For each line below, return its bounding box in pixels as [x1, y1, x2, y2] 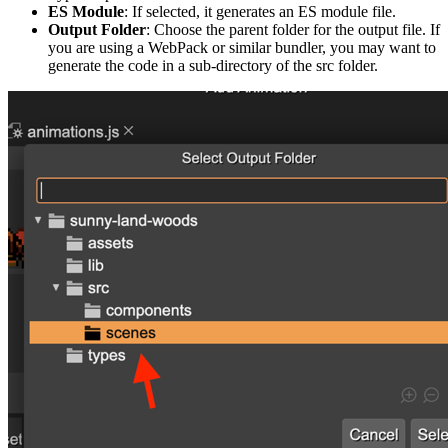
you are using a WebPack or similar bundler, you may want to [48, 38, 436, 56]
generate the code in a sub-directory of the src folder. [48, 56, 378, 74]
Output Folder [48, 20, 146, 38]
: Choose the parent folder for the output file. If [146, 20, 440, 38]
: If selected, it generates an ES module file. [124, 2, 396, 20]
